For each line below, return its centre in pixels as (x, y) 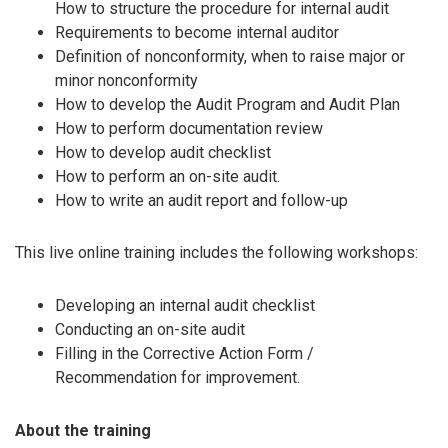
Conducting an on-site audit (150, 330)
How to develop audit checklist (163, 152)
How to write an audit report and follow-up (201, 200)
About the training (83, 431)
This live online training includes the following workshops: (216, 253)
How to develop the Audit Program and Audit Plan (227, 104)
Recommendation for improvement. (177, 378)
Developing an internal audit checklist (185, 306)
